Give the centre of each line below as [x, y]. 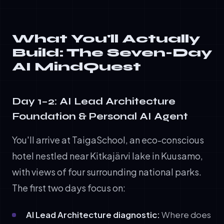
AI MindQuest [76, 66]
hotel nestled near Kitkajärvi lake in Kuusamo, [107, 155]
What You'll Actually [106, 38]
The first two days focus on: [69, 187]
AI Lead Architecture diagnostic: [93, 214]
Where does [185, 214]
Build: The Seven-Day [112, 52]
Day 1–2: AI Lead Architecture [94, 101]
